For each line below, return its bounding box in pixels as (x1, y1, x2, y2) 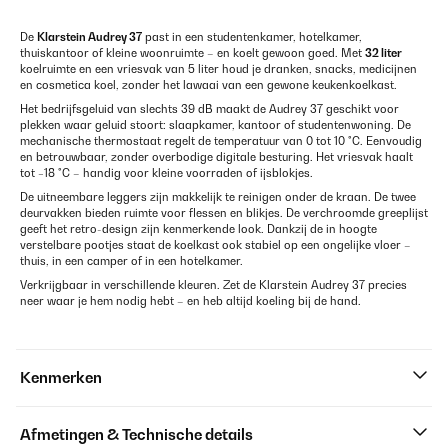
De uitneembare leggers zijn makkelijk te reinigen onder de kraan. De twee (20, 190, 416, 205)
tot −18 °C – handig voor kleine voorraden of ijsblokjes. (20, 166, 313, 181)
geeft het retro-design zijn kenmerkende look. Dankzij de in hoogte (20, 222, 377, 237)
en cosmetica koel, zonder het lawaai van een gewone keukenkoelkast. (20, 78, 397, 93)
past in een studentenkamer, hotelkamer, (142, 30, 362, 45)
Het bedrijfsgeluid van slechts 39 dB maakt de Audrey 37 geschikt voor (20, 102, 399, 117)
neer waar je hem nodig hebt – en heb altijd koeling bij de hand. (20, 294, 361, 309)
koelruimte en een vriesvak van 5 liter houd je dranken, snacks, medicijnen (20, 62, 417, 77)
